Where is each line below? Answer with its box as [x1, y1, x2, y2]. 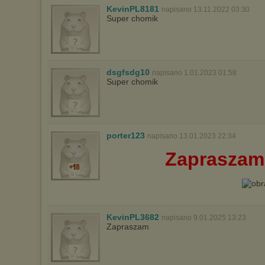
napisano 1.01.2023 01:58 [152, 69, 237, 77]
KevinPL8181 [106, 4, 159, 14]
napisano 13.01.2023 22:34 [147, 132, 236, 140]
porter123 [106, 131, 145, 140]
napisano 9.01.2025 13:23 [161, 214, 246, 222]
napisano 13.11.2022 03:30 [161, 5, 250, 14]
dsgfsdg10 [106, 67, 150, 77]
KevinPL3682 [106, 212, 159, 222]
